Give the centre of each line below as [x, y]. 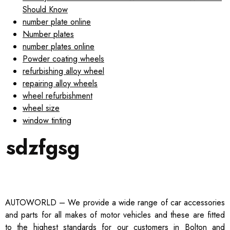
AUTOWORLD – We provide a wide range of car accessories [115, 202]
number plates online [59, 46]
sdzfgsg [43, 147]
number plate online [57, 22]
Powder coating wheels [63, 59]
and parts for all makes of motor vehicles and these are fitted [115, 215]
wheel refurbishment [57, 95]
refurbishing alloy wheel [63, 71]
